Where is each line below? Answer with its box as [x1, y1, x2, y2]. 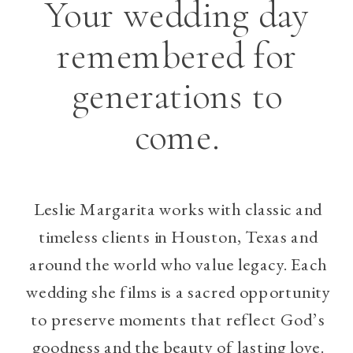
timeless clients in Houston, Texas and [38, 225, 318, 248]
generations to [72, 73, 283, 120]
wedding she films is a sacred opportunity [26, 280, 330, 303]
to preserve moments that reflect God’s [31, 307, 326, 331]
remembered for [57, 32, 298, 79]
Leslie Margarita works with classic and [33, 197, 323, 221]
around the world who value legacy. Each [29, 252, 327, 276]
